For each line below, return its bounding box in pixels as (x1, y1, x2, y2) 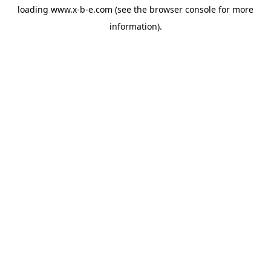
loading (18, 4, 51, 15)
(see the (113, 4, 147, 15)
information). (109, 21, 162, 32)
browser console (149, 4, 216, 15)
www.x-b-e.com (51, 4, 113, 15)
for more (216, 4, 253, 15)
